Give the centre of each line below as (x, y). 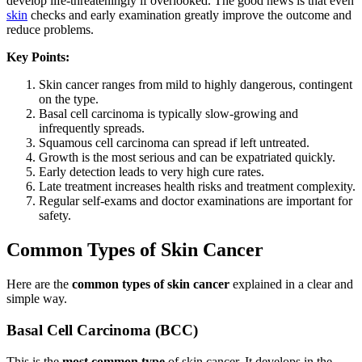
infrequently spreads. (92, 128)
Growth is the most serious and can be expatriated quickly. (187, 158)
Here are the (39, 284)
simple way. (37, 299)
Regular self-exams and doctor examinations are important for (196, 201)
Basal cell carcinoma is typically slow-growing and (168, 114)
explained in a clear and (291, 284)
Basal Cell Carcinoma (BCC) (102, 330)
